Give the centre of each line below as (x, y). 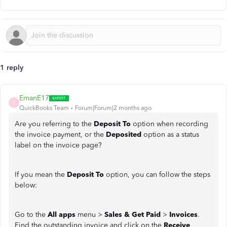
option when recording (169, 124)
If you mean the (41, 175)
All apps (62, 215)
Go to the (31, 215)
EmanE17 (34, 98)
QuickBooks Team (44, 108)
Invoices (183, 215)
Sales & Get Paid (131, 215)
